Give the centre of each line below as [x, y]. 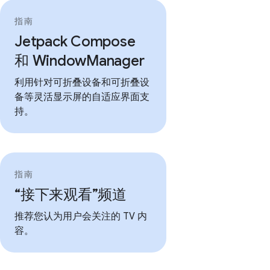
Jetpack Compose [75, 42]
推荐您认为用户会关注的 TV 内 [81, 216]
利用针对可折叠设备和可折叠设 [82, 83]
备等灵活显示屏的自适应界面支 [82, 97]
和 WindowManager [80, 61]
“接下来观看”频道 [71, 195]
